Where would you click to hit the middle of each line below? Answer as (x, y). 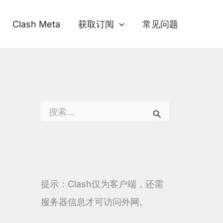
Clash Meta (37, 24)
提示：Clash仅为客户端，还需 (102, 184)
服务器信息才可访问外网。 (95, 202)
